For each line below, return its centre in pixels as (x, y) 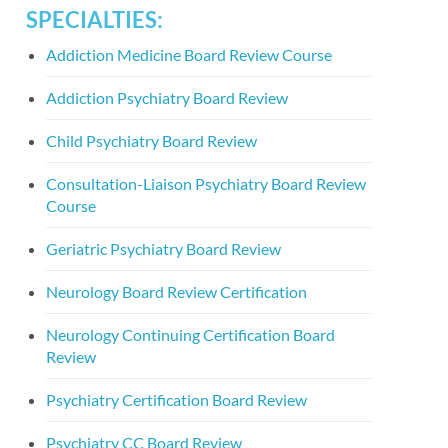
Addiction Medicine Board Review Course (189, 54)
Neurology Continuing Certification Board (190, 334)
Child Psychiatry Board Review (151, 140)
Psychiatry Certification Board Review (176, 399)
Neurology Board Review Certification (176, 291)
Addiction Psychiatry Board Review (167, 97)
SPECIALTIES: (94, 19)
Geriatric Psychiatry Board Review (163, 248)
